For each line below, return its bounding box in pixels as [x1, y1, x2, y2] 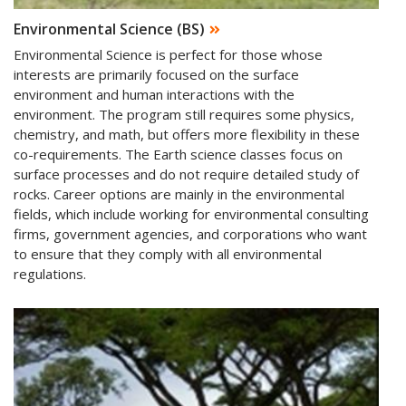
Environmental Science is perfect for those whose [14, 44, 323, 63]
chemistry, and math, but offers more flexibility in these [14, 124, 360, 143]
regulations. [14, 264, 86, 283]
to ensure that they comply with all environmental [14, 244, 322, 263]
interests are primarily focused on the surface [14, 64, 299, 83]
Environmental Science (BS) [14, 18, 205, 39]
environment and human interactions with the [14, 84, 295, 103]
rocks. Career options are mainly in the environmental [14, 184, 344, 203]
